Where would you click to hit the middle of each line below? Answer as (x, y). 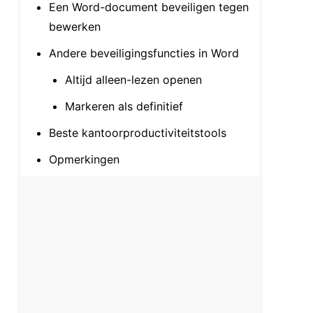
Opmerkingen (85, 159)
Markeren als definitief (124, 106)
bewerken (75, 27)
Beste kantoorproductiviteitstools (138, 133)
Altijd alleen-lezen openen (134, 80)
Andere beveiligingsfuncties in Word (144, 53)
